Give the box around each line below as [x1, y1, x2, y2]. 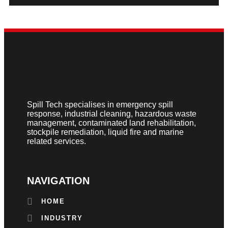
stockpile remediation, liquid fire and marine [27, 128, 184, 136]
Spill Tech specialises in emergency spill [27, 100, 173, 109]
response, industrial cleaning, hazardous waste [27, 109, 196, 118]
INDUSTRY [41, 214, 83, 222]
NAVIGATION [27, 175, 90, 186]
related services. [27, 137, 86, 146]
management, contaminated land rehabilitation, [27, 119, 196, 127]
